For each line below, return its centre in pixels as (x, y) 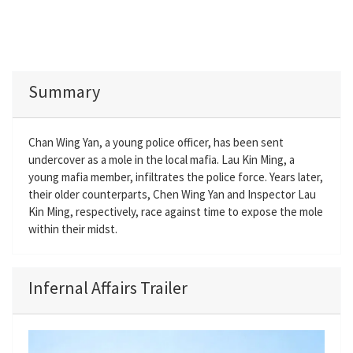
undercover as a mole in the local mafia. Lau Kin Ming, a (162, 160)
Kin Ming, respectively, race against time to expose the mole (176, 212)
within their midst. (73, 229)
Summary (64, 91)
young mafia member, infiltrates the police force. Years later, (176, 177)
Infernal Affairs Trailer (108, 288)
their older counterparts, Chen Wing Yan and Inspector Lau (172, 194)
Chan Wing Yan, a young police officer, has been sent (156, 142)
